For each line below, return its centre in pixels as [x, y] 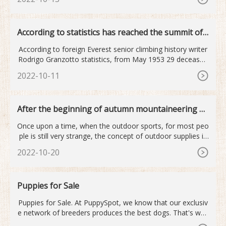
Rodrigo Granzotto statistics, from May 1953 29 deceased [113, 59]
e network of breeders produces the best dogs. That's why [113, 212]
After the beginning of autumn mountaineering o [111, 109]
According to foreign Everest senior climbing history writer [113, 49]
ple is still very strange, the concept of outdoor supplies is [113, 136]
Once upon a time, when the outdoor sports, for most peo [113, 126]
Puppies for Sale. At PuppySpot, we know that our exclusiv [113, 202]
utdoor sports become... [62, 119]
